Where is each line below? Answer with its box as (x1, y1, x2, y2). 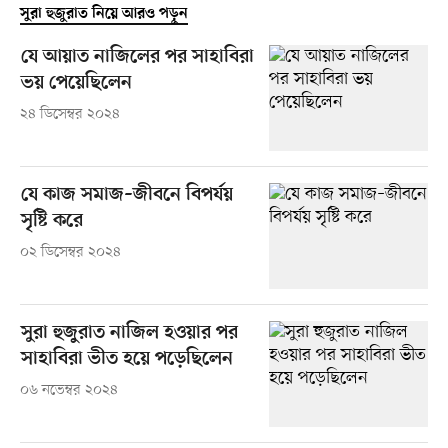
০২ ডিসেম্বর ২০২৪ (19, 243, 121, 263)
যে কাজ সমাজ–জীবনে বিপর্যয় (20, 184, 233, 208)
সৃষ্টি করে (20, 210, 83, 234)
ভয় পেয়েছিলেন (20, 72, 132, 96)
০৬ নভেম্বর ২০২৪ (19, 381, 118, 401)
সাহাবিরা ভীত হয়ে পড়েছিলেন (20, 348, 233, 372)
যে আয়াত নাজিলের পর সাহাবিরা (20, 46, 254, 70)
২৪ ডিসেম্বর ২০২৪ (19, 105, 120, 125)
